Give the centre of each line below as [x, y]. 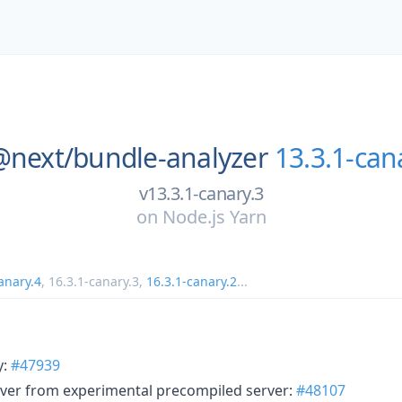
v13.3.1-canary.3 [201, 193]
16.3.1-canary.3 [94, 281]
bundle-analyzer [170, 157]
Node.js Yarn [214, 216]
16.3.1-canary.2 [192, 281]
